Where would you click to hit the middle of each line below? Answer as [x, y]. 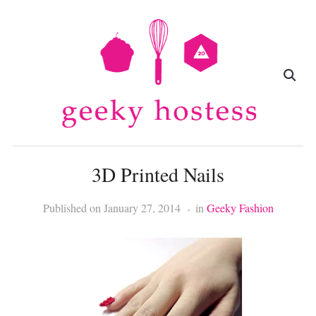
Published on [73, 208]
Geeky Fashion [240, 208]
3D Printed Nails [158, 175]
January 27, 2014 [142, 208]
